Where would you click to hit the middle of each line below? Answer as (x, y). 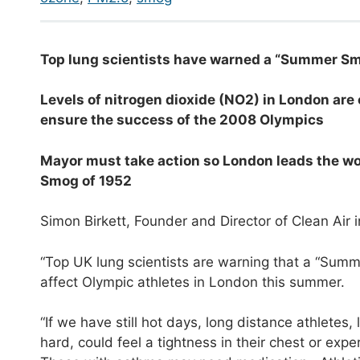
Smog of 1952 (86, 180)
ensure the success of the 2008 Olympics (182, 120)
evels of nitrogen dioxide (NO (147, 100)
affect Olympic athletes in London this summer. (192, 282)
